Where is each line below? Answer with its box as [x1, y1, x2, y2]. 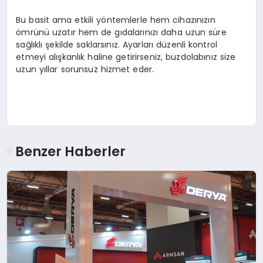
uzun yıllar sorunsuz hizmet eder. [16, 63, 154, 75]
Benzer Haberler [15, 142, 126, 161]
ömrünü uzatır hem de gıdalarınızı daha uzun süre [16, 26, 227, 38]
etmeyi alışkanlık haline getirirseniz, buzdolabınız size [16, 50, 236, 63]
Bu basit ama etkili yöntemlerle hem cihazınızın [16, 14, 215, 26]
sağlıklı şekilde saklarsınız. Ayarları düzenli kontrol [16, 38, 218, 50]
